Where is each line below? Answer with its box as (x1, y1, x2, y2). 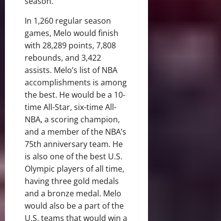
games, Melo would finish (25, 28, 118, 39)
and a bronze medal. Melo (25, 188, 121, 199)
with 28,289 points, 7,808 (25, 40, 116, 51)
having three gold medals (25, 176, 119, 187)
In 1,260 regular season (25, 15, 111, 27)
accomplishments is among (25, 77, 127, 88)
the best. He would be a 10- (25, 89, 125, 101)
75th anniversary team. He (25, 139, 123, 150)
